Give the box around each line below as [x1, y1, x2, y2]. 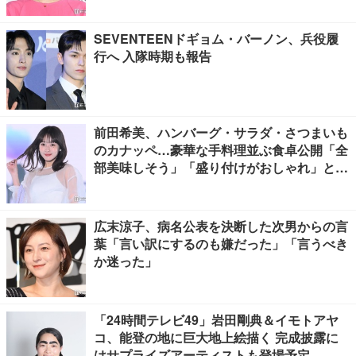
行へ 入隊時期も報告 [94, 47, 211, 65]
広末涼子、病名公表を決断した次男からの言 [94, 217, 348, 235]
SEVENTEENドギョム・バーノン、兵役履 [94, 29, 339, 48]
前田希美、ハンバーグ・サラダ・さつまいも [94, 123, 348, 141]
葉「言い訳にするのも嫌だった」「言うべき [94, 234, 348, 253]
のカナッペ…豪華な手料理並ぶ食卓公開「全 [94, 141, 348, 159]
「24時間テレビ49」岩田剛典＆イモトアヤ [94, 311, 339, 329]
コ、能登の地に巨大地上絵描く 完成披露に [94, 328, 339, 346]
